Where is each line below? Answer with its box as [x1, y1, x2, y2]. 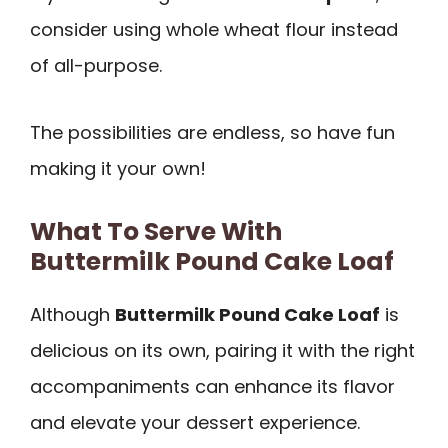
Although [30, 302, 115, 328]
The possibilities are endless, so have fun [30, 119, 395, 145]
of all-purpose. [30, 53, 162, 79]
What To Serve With [30, 214, 282, 250]
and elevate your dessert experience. [30, 410, 360, 436]
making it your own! [30, 155, 206, 181]
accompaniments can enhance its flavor [30, 374, 395, 400]
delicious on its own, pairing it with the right [30, 338, 415, 364]
